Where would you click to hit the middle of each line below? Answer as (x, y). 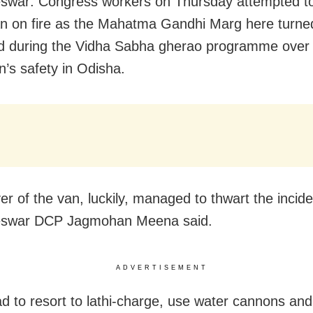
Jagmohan (100, 221)
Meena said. (176, 221)
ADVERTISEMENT (162, 268)
